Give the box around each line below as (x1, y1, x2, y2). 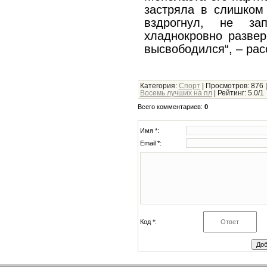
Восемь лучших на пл (139, 89, 212, 97)
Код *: (139, 218, 157, 226)
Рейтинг (217, 89, 244, 97)
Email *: (139, 139, 162, 147)
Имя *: (139, 127, 159, 135)
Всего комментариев (137, 103, 201, 111)
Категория (139, 82, 175, 90)
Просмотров (205, 82, 247, 90)
